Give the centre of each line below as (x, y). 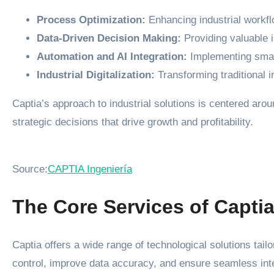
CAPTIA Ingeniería (90, 169)
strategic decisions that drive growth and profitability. (133, 122)
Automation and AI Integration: (112, 56)
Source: (30, 169)
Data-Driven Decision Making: (109, 38)
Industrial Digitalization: (96, 75)
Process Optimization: (91, 20)
